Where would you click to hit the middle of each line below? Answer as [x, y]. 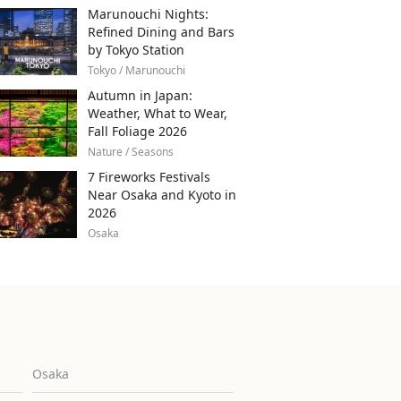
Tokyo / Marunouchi [137, 70]
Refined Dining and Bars [161, 31]
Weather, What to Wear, [158, 113]
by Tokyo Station [136, 49]
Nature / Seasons [131, 151]
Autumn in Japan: [140, 95]
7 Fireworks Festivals [149, 176]
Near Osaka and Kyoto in [162, 194]
